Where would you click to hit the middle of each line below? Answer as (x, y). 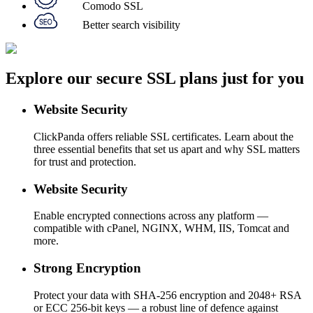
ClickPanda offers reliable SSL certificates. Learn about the (163, 136)
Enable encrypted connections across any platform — (151, 216)
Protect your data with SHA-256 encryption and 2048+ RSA (167, 295)
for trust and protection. (85, 161)
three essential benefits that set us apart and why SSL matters (167, 149)
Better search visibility (131, 25)
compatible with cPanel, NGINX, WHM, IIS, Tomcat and (161, 228)
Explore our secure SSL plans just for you (155, 79)
